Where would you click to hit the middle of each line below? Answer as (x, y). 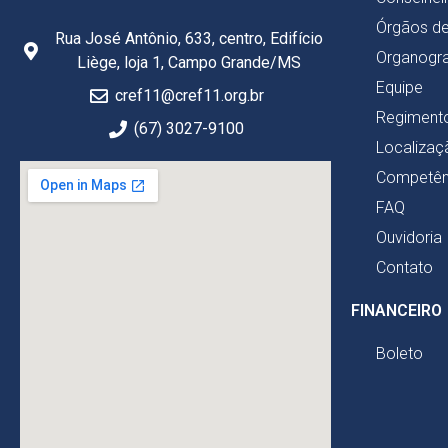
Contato (404, 268)
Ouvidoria (409, 238)
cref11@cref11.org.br (189, 96)
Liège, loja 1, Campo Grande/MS (189, 63)
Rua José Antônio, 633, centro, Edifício (189, 39)
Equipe (399, 88)
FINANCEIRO (396, 311)
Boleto (399, 354)
